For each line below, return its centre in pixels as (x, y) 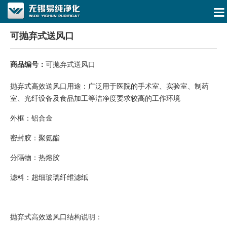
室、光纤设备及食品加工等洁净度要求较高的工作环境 (95, 98)
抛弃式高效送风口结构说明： (56, 216)
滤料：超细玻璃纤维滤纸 (49, 177)
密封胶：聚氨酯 (35, 137)
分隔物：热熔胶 (35, 157)
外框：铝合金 (31, 118)
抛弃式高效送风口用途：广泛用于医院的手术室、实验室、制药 (109, 86)
